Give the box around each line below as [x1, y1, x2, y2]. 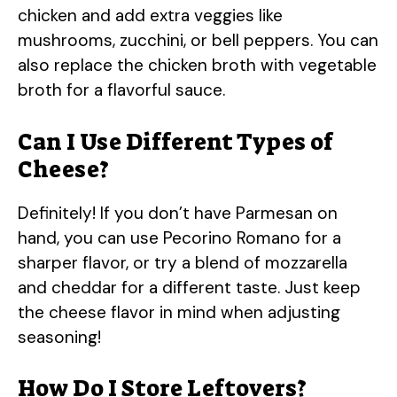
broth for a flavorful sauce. [18, 79, 225, 102]
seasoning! [18, 325, 101, 348]
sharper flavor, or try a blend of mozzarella [18, 251, 347, 274]
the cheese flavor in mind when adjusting [18, 300, 340, 323]
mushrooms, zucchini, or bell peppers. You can [18, 29, 378, 52]
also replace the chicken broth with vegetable [18, 54, 377, 77]
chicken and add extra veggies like [18, 4, 283, 27]
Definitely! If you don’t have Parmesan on [18, 201, 338, 224]
